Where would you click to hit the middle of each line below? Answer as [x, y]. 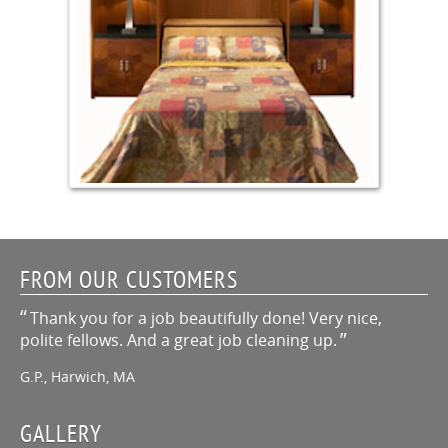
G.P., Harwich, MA [77, 376]
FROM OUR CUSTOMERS [129, 278]
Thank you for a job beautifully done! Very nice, [205, 317]
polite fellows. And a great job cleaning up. [178, 339]
